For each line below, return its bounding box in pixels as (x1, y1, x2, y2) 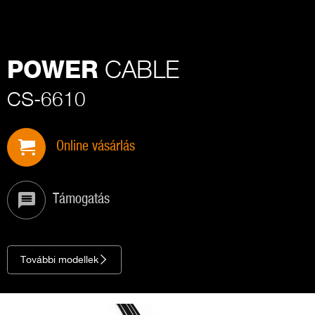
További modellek (20, 253, 98, 266)
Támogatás (53, 192, 110, 207)
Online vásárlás (56, 139, 135, 154)
